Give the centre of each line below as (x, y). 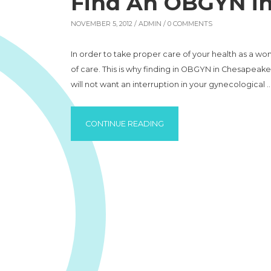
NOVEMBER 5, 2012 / (105, 24)
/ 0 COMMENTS (187, 24)
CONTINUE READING (125, 124)
